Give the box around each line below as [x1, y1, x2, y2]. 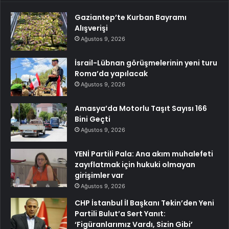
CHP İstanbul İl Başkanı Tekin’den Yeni [75, 197, 214, 208]
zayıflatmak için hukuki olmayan [75, 159, 195, 170]
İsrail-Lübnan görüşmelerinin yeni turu [75, 57, 217, 68]
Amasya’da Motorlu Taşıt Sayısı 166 [75, 103, 207, 113]
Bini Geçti [75, 113, 110, 124]
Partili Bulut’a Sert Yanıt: [75, 208, 166, 219]
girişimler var [75, 170, 124, 180]
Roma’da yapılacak [75, 68, 148, 79]
